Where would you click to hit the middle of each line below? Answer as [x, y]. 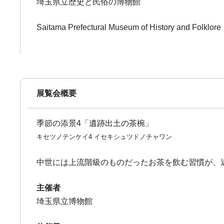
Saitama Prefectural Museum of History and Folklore [129, 27]
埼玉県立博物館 [65, 201]
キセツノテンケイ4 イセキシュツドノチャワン [104, 137]
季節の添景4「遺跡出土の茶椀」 [95, 123]
